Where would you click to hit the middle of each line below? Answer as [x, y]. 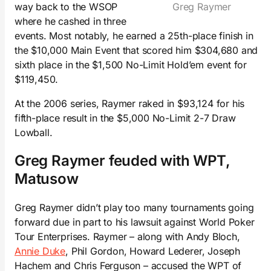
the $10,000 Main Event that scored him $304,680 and [136, 51]
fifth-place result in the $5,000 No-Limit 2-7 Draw [125, 118]
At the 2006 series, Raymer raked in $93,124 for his [130, 104]
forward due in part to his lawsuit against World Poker [135, 222]
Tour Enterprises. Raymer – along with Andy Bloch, [127, 237]
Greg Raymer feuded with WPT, [122, 161]
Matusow [47, 179]
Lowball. [34, 133]
